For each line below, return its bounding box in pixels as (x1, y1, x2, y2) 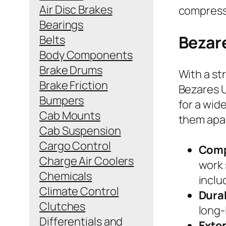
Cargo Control (39, 138, 111, 153)
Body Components (39, 47, 133, 63)
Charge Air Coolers (39, 153, 134, 168)
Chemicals (39, 168, 92, 184)
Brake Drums (39, 62, 102, 78)
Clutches (39, 198, 86, 214)
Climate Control (39, 183, 119, 199)
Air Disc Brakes (39, 2, 112, 17)
